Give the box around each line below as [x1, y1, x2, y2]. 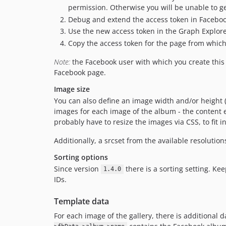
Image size [54, 84, 90, 94]
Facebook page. [54, 67, 106, 77]
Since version [54, 163, 101, 174]
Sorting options [54, 152, 108, 162]
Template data [54, 195, 109, 207]
